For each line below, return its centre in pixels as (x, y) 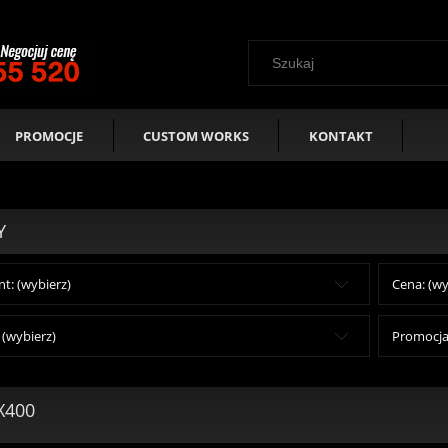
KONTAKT (340, 135)
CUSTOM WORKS (196, 135)
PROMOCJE (49, 135)
